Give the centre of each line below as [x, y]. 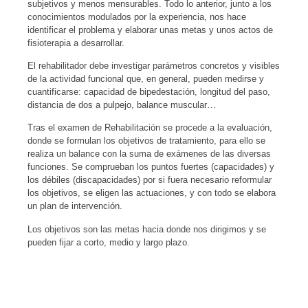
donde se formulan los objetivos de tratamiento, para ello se [146, 141]
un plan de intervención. [75, 206]
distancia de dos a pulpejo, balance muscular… [122, 104]
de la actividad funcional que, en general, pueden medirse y [146, 78]
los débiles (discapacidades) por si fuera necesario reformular [150, 180]
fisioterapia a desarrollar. [76, 43]
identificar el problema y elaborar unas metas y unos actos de [150, 30]
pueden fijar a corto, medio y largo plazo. [109, 242]
